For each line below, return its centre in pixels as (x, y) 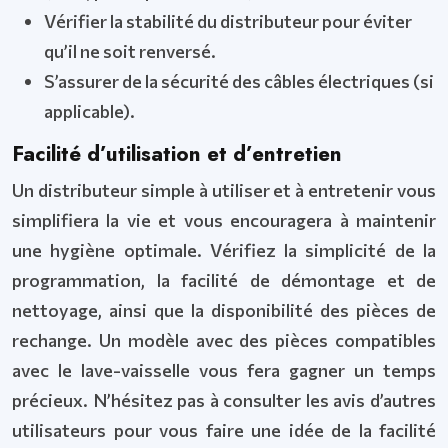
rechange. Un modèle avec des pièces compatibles (224, 340)
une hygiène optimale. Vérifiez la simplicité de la (224, 250)
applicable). (89, 111)
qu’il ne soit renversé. (130, 51)
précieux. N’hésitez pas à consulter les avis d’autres (224, 400)
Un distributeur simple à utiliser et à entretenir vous (224, 190)
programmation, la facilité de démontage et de (224, 280)
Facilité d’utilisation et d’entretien (177, 154)
